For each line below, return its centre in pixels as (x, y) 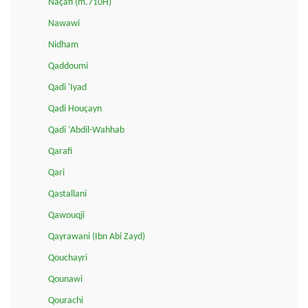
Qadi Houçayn (75, 109)
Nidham (63, 45)
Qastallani (67, 194)
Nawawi (64, 23)
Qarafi (60, 151)
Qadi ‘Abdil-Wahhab (86, 130)
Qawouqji (66, 215)
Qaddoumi (68, 66)
